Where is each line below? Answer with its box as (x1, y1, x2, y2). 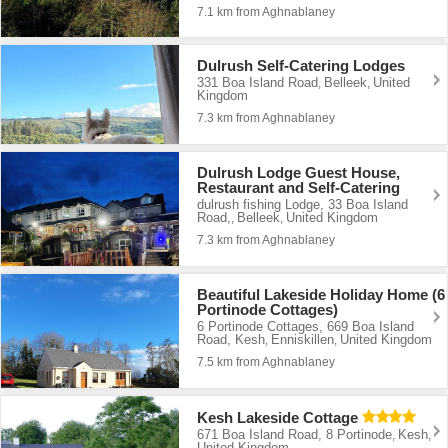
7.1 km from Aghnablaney (197, 4, 336, 19)
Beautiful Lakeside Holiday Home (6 (197, 286, 446, 304)
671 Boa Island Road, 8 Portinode (197, 426, 393, 442)
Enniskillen (271, 332, 335, 348)
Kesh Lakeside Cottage (197, 408, 359, 426)
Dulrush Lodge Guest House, (197, 164, 401, 182)
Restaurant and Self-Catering (197, 179, 401, 197)
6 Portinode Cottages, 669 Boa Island (197, 319, 415, 335)
